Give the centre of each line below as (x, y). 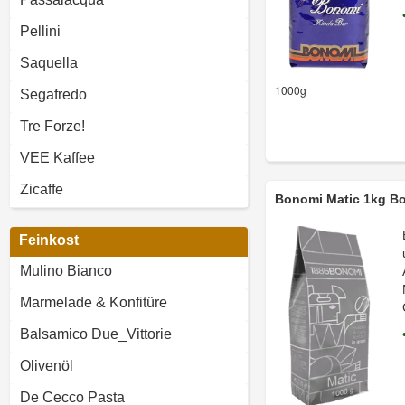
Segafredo (53, 94)
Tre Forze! (52, 126)
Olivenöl (47, 366)
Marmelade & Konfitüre (94, 302)
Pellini (40, 31)
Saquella (49, 63)
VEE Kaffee (57, 158)
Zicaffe (42, 189)
